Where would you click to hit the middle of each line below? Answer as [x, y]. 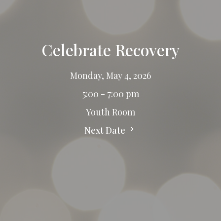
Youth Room [110, 112]
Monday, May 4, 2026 [110, 76]
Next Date [106, 130]
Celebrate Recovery [110, 50]
